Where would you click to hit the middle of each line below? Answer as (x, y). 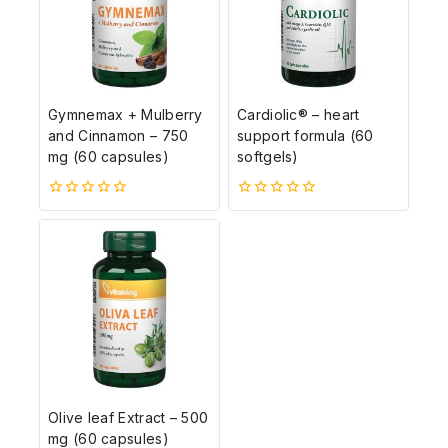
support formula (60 (305, 135)
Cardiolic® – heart (298, 114)
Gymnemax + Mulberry (125, 114)
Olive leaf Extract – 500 (128, 418)
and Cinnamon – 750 (118, 135)
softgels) (268, 156)
